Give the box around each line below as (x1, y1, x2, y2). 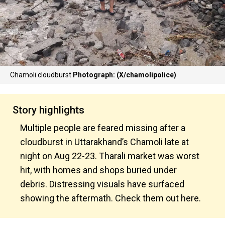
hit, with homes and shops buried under (20, 165, 177, 175)
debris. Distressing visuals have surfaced (20, 179, 184, 189)
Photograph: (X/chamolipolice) (73, 71, 176, 79)
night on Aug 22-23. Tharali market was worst (20, 151, 199, 161)
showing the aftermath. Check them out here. (20, 193, 201, 203)
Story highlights (13, 104, 84, 116)
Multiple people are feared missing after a (20, 123, 185, 133)
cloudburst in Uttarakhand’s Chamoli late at (20, 137, 189, 147)
